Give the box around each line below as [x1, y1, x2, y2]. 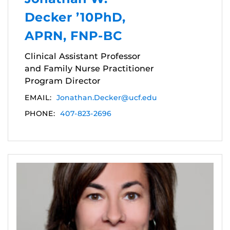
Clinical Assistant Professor [25, 51, 141, 62]
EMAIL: [25, 93, 51, 103]
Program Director [25, 76, 101, 86]
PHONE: [25, 109, 55, 119]
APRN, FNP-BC [25, 28, 122, 44]
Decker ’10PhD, [25, 10, 126, 25]
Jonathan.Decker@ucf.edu [56, 93, 157, 103]
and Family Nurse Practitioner [25, 64, 154, 74]
